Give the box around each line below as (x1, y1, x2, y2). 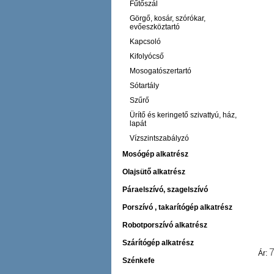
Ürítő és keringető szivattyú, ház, (130, 111, 237, 119)
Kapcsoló (130, 37, 161, 46)
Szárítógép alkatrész (122, 239, 194, 247)
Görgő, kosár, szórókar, (130, 14, 206, 23)
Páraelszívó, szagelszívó (122, 185, 208, 194)
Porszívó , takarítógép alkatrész (122, 203, 232, 212)
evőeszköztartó (130, 23, 180, 31)
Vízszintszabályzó (130, 134, 189, 143)
